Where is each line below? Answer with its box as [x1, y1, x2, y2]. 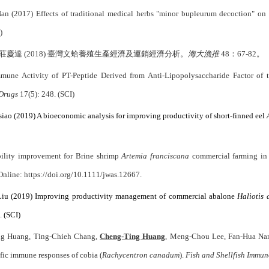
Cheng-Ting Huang [100, 232, 166, 241]
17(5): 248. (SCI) [18, 89, 74, 98]
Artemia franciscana [121, 151, 190, 160]
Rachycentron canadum [102, 250, 180, 259]
